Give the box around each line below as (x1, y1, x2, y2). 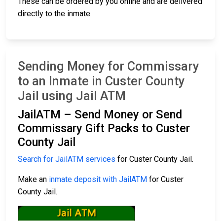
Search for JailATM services (18, 154, 115, 164)
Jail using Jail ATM (18, 89, 126, 104)
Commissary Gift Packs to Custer (18, 121, 190, 136)
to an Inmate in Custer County (18, 74, 184, 89)
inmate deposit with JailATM (49, 175, 147, 184)
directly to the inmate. (18, 9, 92, 19)
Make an (18, 175, 49, 184)
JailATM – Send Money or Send (18, 108, 182, 122)
